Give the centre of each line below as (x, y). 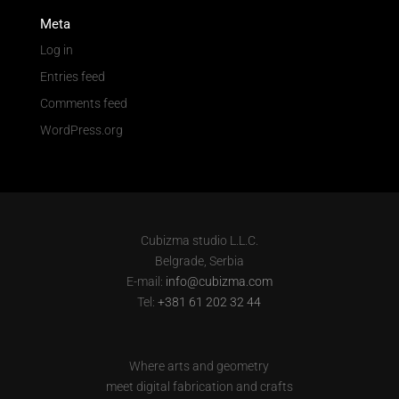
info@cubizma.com (219, 281)
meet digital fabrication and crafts (199, 387)
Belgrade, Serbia (199, 261)
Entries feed (72, 77)
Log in (56, 50)
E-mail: (146, 281)
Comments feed (83, 103)
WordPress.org (81, 130)
